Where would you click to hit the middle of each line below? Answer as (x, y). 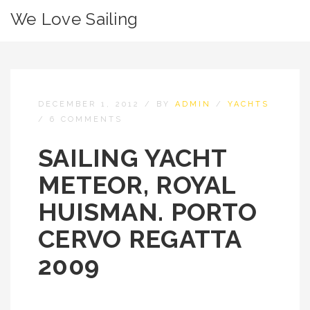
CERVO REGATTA (140, 239)
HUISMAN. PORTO (147, 212)
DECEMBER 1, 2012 (89, 104)
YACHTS (248, 104)
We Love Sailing (74, 19)
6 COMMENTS (86, 119)
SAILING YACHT (133, 158)
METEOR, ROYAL (137, 185)
